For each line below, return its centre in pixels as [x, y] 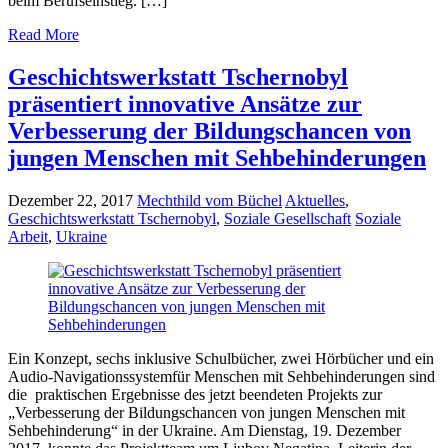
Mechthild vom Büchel [209, 201]
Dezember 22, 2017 [70, 201]
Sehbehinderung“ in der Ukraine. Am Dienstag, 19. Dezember [204, 431]
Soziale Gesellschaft [287, 219]
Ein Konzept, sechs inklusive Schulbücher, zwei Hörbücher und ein [221, 359]
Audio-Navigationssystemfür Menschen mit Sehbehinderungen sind [221, 377]
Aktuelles [315, 201]
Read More [43, 35]
